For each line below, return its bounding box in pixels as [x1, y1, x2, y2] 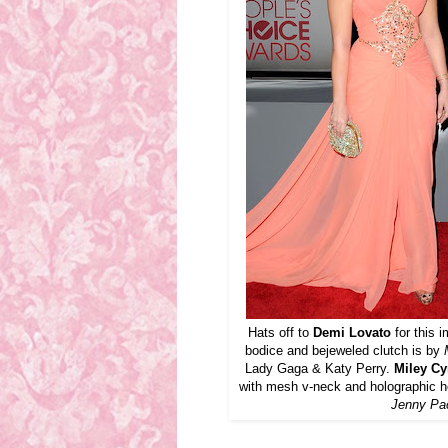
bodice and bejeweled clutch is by [244, 343, 444, 359]
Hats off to [248, 325, 313, 341]
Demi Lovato [313, 325, 391, 341]
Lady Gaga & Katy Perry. [245, 361, 390, 377]
